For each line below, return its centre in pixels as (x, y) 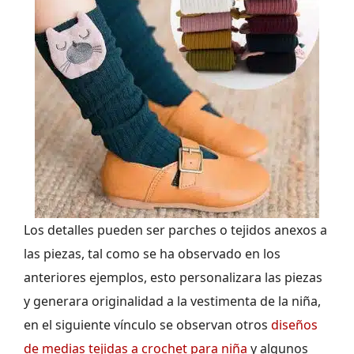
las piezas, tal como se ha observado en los (152, 254)
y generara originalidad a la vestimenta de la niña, (172, 301)
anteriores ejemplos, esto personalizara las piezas (173, 278)
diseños (294, 325)
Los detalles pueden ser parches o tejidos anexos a (175, 230)
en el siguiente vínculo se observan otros (147, 325)
